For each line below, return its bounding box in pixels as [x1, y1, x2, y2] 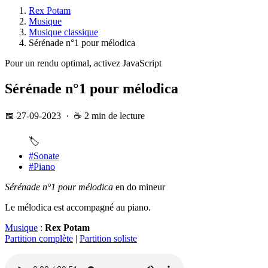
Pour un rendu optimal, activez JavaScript [5, 57, 162, 68]
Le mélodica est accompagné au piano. [5, 202, 151, 212]
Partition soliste [80, 233, 137, 243]
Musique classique [29, 26, 98, 37]
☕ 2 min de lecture [74, 110, 145, 121]
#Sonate [29, 150, 59, 161]
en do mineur [113, 181, 165, 192]
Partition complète [5, 233, 73, 243]
